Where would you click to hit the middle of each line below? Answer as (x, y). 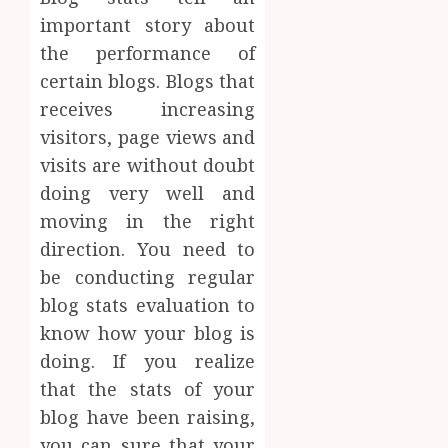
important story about (148, 25)
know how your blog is (148, 333)
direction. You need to (148, 249)
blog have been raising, (148, 417)
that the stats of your (148, 389)
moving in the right (148, 221)
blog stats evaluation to (148, 305)
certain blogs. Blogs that (148, 81)
